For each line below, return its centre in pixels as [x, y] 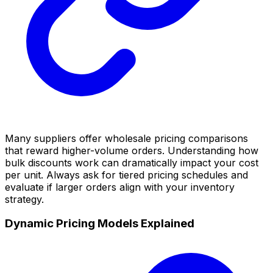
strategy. [24, 199]
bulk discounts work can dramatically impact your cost [132, 162]
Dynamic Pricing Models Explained [100, 224]
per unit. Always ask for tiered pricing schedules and [126, 175]
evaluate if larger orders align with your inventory [120, 187]
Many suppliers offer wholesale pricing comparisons [126, 138]
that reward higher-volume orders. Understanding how [132, 150]
